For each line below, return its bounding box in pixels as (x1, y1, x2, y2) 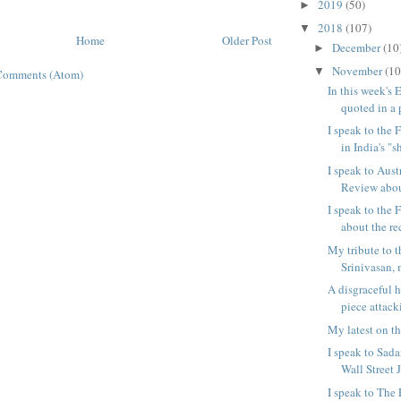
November (331, 62, 385, 79)
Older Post (222, 32, 272, 49)
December (331, 39, 383, 56)
